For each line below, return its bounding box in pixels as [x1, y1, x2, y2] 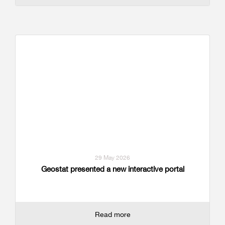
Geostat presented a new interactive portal [41, 164, 184, 174]
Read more [94, 210, 131, 219]
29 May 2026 [95, 154, 130, 162]
